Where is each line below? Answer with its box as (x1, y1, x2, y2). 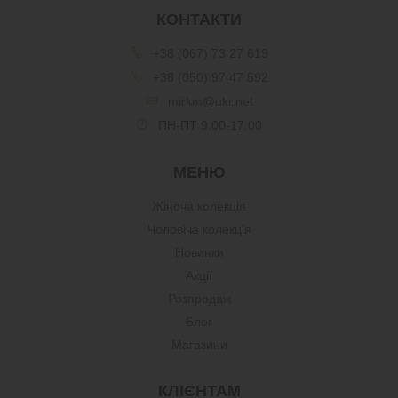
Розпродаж (167, 291, 231, 306)
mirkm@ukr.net (167, 94, 253, 109)
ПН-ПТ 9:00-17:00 (158, 118, 262, 133)
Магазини (171, 338, 227, 353)
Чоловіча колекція (147, 222, 251, 237)
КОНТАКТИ (156, 11, 242, 29)
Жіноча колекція (152, 199, 246, 214)
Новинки (174, 245, 224, 260)
